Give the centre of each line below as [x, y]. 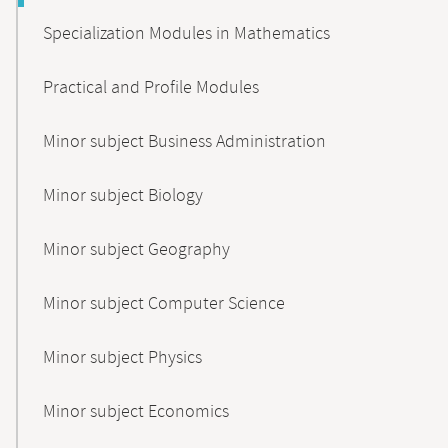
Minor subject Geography [136, 250]
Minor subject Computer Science [164, 304]
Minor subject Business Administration [184, 142]
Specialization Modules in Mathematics [186, 34]
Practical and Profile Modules [151, 88]
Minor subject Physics [122, 358]
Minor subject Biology [123, 196]
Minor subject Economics [136, 412]
